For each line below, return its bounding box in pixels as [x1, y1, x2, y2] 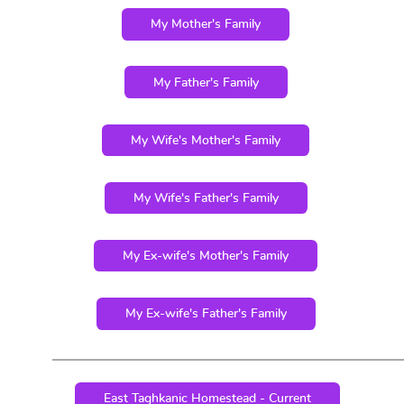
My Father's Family [152, 75, 259, 89]
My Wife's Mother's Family [131, 133, 280, 147]
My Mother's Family [151, 17, 261, 32]
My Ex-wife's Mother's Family [123, 249, 289, 263]
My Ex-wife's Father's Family [124, 307, 287, 321]
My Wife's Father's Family [133, 190, 279, 205]
